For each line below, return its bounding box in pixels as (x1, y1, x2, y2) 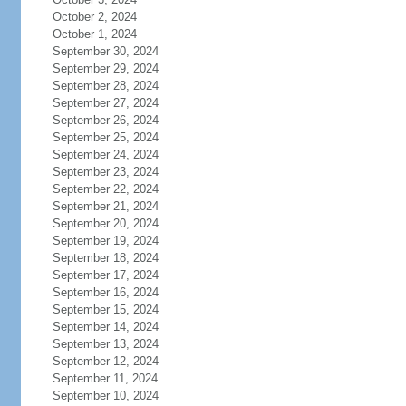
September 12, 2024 (52, 354, 159, 368)
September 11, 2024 (52, 372, 158, 385)
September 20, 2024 (52, 217, 159, 230)
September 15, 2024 (52, 303, 159, 316)
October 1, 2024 (52, 27, 137, 41)
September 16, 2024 (52, 285, 159, 299)
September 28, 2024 (52, 79, 159, 92)
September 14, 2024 (52, 320, 159, 333)
